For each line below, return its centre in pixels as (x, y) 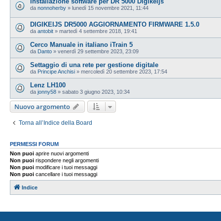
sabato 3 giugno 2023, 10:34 (96, 92)
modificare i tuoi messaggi (66, 167)
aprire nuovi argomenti (61, 153)
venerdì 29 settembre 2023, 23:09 (98, 51)
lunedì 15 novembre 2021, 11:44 (110, 8)
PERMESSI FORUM (34, 144)
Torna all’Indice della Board (55, 123)
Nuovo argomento (42, 106)
